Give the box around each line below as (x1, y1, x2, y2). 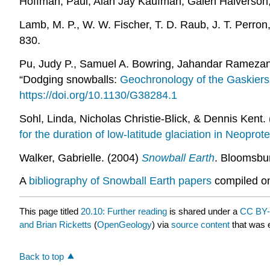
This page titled (19, 206, 81, 216)
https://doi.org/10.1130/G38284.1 (19, 89, 177, 101)
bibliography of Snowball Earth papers (29, 175, 212, 187)
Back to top (19, 251, 64, 262)
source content (171, 219, 230, 230)
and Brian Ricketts (19, 219, 92, 230)
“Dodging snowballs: (19, 73, 120, 86)
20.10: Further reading (81, 206, 167, 216)
